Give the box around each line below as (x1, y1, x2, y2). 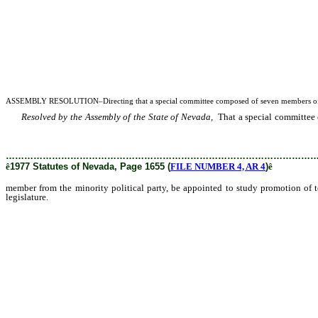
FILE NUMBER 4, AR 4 (170, 161, 265, 172)
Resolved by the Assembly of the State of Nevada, (21, 111, 213, 123)
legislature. (6, 192, 48, 203)
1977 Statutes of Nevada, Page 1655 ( (10, 161, 170, 172)
